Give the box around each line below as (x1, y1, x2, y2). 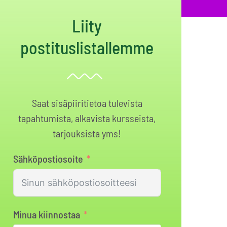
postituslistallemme (20, 36, 154, 58)
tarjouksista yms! (53, 127, 122, 139)
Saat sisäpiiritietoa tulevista (31, 96, 142, 109)
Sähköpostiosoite (13, 152, 83, 165)
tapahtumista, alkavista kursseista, (18, 111, 156, 124)
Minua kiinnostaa (13, 208, 80, 220)
